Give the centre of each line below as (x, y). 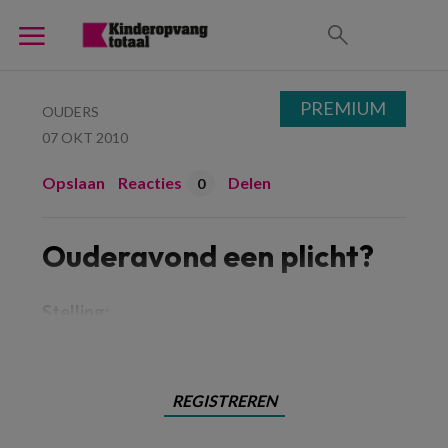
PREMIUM (343, 108)
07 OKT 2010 (85, 137)
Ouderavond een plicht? (208, 256)
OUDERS (70, 111)
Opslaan (73, 182)
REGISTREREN (224, 400)
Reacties (150, 182)
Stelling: (75, 312)
